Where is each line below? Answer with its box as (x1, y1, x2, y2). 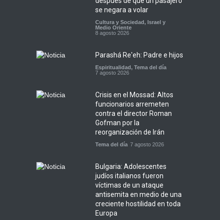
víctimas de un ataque (95, 181, 164, 189)
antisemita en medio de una (95, 190, 182, 198)
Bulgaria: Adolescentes (95, 162, 166, 170)
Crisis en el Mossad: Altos (95, 90, 173, 99)
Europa (95, 209, 117, 217)
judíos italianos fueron (95, 171, 164, 180)
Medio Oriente (95, 24, 132, 30)
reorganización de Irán (95, 128, 165, 136)
